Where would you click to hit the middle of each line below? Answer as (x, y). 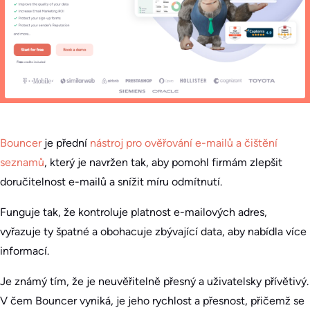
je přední (66, 143)
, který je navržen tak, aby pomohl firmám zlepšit (163, 162)
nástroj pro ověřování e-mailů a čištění (184, 143)
